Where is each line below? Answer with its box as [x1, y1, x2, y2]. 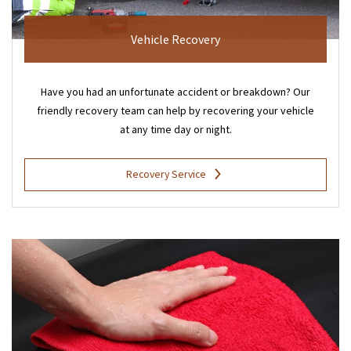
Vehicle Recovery [131, 31, 220, 48]
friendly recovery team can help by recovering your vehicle [37, 103, 314, 118]
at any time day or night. [119, 122, 232, 137]
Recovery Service [125, 168, 206, 182]
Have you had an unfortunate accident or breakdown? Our [41, 85, 310, 100]
